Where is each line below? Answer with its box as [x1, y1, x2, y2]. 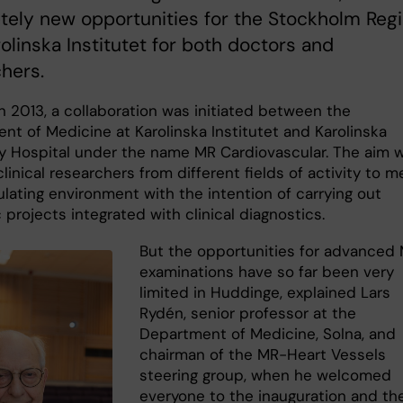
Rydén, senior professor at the [139, 302, 357, 323]
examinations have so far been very [139, 261, 395, 282]
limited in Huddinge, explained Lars [139, 282, 391, 302]
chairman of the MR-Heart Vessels [139, 344, 387, 364]
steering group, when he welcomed [139, 364, 392, 385]
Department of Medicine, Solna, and [139, 323, 397, 344]
